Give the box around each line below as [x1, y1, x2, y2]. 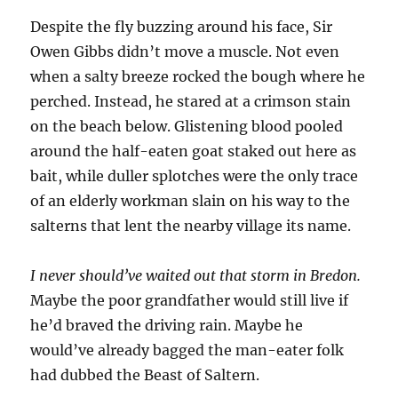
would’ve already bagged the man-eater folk [30, 341, 345, 360]
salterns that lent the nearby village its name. [30, 217, 352, 235]
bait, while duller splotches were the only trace [30, 167, 359, 186]
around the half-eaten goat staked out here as [30, 142, 357, 161]
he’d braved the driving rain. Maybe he [30, 316, 304, 335]
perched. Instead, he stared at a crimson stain [30, 92, 352, 111]
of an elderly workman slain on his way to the [30, 192, 351, 211]
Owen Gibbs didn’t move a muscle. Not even [30, 43, 340, 61]
